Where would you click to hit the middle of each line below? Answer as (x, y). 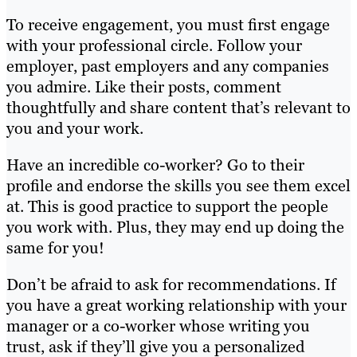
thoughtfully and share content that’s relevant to (178, 108)
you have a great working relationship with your (177, 306)
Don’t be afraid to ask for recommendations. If (171, 285)
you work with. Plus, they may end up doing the (175, 228)
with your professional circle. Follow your (154, 46)
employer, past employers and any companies (168, 67)
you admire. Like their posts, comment (144, 87)
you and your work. (77, 129)
